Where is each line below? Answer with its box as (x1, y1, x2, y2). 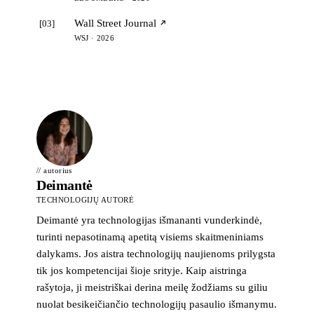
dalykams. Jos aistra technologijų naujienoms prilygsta (36, 247, 275, 259)
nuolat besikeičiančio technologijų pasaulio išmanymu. (36, 298, 277, 310)
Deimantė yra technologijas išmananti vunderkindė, (36, 214, 262, 226)
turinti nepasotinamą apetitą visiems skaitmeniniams (36, 231, 264, 243)
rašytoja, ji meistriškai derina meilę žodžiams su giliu (36, 281, 268, 293)
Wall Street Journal (74, 17, 156, 29)
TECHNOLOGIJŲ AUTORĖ (36, 195, 135, 204)
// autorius (36, 166, 72, 175)
